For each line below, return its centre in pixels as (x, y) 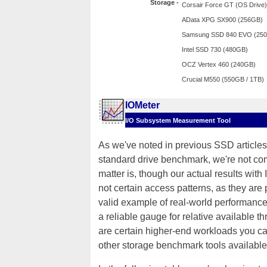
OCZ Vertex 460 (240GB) (219, 64)
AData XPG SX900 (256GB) (223, 20)
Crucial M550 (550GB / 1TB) (223, 79)
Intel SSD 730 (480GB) (215, 49)
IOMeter (142, 105)
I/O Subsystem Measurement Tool (178, 120)
